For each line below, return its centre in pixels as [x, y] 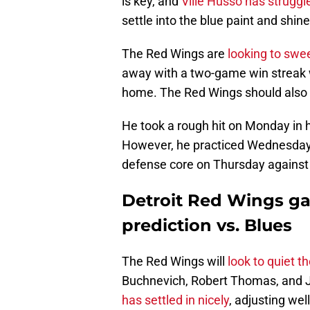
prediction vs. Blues [207, 226]
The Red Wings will [175, 262]
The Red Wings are [175, 54]
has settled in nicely [175, 300]
